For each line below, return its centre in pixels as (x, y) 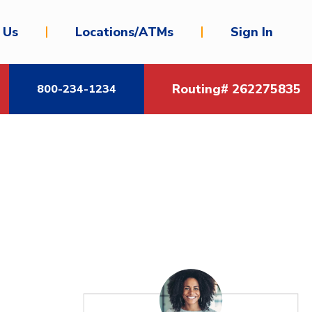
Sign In (252, 32)
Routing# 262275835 (236, 89)
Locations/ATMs (124, 32)
